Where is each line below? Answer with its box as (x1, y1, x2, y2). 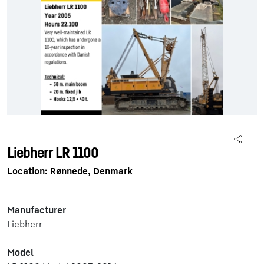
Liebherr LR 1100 (7, 144, 98, 161)
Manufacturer (7, 204, 66, 216)
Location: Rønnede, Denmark (7, 165, 133, 177)
